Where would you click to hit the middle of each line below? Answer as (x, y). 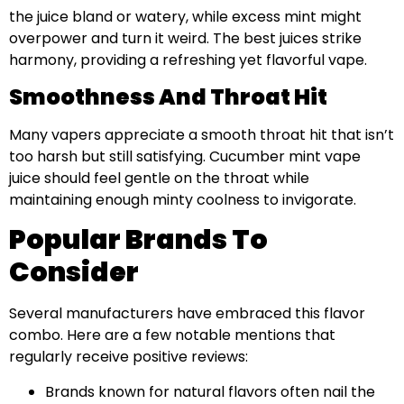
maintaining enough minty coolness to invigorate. (183, 199)
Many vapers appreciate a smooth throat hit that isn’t (202, 134)
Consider (74, 273)
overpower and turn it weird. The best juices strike (185, 38)
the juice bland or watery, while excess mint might (185, 16)
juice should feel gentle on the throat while (159, 178)
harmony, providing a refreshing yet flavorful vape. (188, 60)
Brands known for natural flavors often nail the (210, 391)
